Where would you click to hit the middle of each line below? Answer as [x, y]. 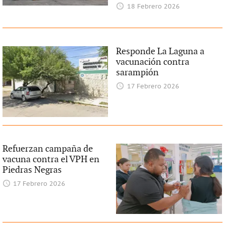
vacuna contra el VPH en [51, 159]
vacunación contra [153, 62]
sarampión [138, 73]
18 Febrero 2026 [153, 7]
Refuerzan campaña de [47, 149]
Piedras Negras [32, 170]
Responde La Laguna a [160, 52]
